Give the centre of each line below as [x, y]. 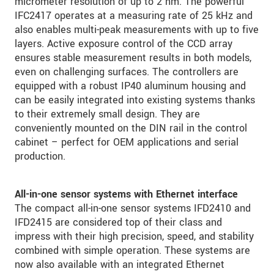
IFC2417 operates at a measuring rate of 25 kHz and [134, 16]
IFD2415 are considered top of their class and [118, 223]
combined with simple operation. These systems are [132, 251]
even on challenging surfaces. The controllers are [127, 72]
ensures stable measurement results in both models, [133, 58]
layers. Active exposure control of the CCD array [124, 44]
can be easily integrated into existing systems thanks [135, 100]
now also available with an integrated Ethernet [120, 265]
